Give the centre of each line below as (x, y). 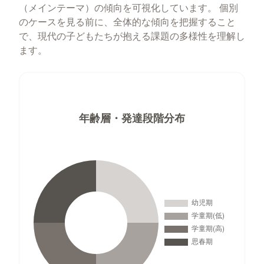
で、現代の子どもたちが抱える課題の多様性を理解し (132, 37)
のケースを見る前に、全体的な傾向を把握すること (127, 22)
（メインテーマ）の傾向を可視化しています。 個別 (128, 8)
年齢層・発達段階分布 (132, 119)
